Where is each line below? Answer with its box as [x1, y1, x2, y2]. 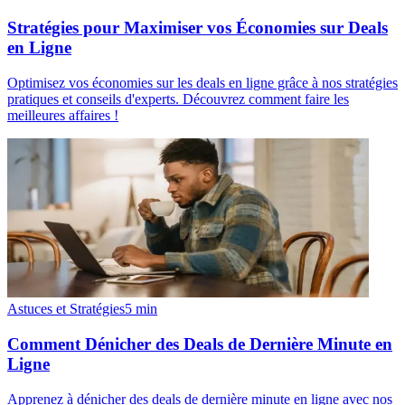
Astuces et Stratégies [7, 301, 125, 317]
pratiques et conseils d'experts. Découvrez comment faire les [7, 91, 349, 108]
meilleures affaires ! [7, 108, 118, 124]
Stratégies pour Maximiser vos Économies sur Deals [7, 18, 388, 38]
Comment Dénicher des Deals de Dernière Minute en [7, 334, 392, 353]
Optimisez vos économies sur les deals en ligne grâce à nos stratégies [7, 75, 398, 91]
